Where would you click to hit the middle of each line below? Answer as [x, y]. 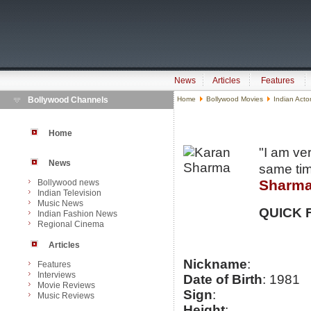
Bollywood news [68, 183]
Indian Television [69, 193]
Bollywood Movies [235, 99]
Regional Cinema [71, 224]
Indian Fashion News [77, 214]
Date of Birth [223, 280]
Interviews [57, 275]
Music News [60, 203]
